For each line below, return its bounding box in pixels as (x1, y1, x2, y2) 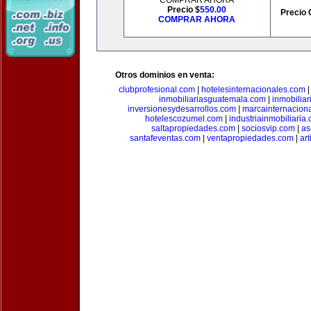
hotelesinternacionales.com (201, 85, 305, 94)
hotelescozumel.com (145, 114, 223, 124)
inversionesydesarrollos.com (127, 104, 236, 114)
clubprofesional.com (119, 85, 195, 94)
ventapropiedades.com (206, 133, 294, 143)
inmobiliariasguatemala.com (159, 94, 266, 104)
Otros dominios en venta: (115, 70, 215, 80)
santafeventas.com (129, 133, 201, 143)
